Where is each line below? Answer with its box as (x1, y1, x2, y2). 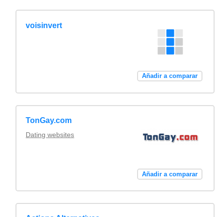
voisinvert (26, 21, 62, 30)
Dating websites (26, 130, 75, 139)
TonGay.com (26, 116, 72, 124)
